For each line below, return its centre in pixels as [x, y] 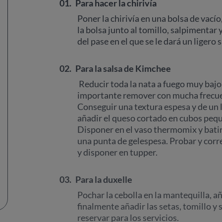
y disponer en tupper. [117, 152]
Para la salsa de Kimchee [123, 68]
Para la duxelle [104, 179]
